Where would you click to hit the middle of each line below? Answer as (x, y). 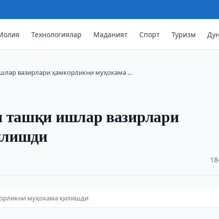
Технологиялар (57, 34)
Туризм (184, 34)
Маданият (111, 34)
